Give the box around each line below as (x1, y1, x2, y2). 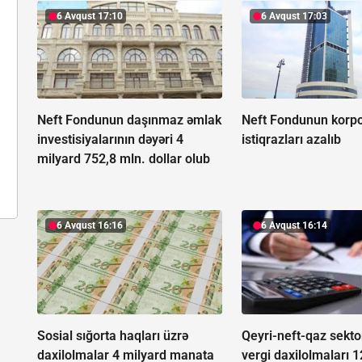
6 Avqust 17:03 (261, 11, 328, 23)
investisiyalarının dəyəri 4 (37, 132, 183, 148)
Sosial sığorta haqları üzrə (37, 328, 188, 344)
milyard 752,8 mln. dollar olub (37, 151, 210, 167)
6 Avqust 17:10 (57, 11, 123, 23)
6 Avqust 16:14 (261, 220, 328, 232)
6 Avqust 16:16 (57, 220, 123, 232)
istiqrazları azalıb (242, 132, 342, 148)
